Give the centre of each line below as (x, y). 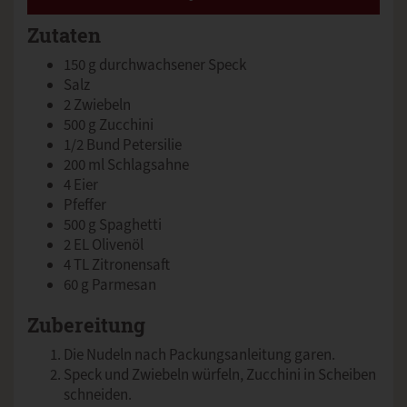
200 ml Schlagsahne (126, 164)
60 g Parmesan (110, 284)
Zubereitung (86, 325)
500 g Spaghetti (113, 224)
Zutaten (64, 35)
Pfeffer (85, 204)
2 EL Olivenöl (104, 244)
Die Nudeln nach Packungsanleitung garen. (199, 354)
